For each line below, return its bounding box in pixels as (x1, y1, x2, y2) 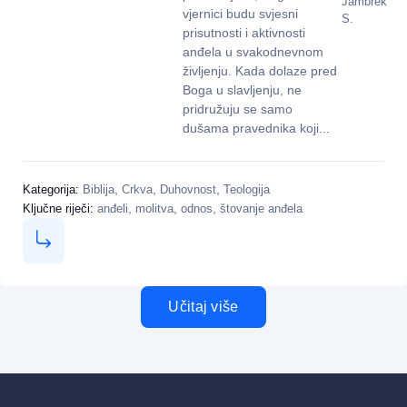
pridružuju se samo (182, 102, 293, 117)
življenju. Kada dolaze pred (182, 64, 337, 79)
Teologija (223, 182, 270, 196)
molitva (135, 201, 174, 215)
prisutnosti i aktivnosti (182, 25, 305, 41)
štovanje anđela (220, 201, 303, 215)
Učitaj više (168, 298, 239, 314)
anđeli (97, 201, 128, 215)
